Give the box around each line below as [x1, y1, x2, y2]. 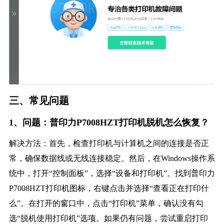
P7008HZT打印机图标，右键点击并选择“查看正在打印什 [8, 184, 209, 193]
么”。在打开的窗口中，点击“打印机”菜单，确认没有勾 [8, 199, 203, 208]
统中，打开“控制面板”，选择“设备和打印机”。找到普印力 [8, 169, 215, 178]
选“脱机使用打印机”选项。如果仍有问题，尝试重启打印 [8, 214, 208, 223]
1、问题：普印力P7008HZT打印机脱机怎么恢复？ [8, 117, 209, 128]
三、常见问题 [8, 93, 69, 107]
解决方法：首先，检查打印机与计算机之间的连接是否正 [8, 139, 209, 148]
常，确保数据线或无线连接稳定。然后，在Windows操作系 [8, 154, 215, 163]
